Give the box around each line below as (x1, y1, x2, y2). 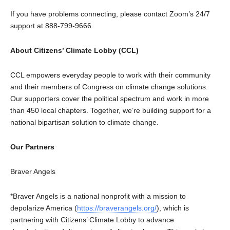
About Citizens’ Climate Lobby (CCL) (10, 46, 139, 54)
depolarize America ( (10, 203, 77, 212)
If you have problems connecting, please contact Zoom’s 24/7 (10, 9, 210, 18)
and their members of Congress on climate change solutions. (10, 82, 208, 91)
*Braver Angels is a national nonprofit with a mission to (10, 191, 186, 200)
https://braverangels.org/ (77, 203, 157, 212)
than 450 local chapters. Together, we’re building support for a (10, 106, 211, 114)
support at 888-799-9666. (10, 21, 93, 30)
